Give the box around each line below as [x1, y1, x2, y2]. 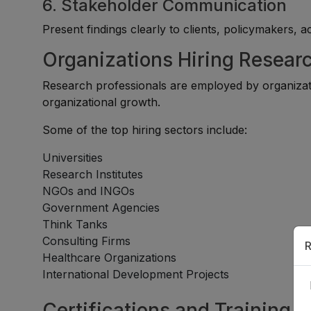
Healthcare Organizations [42, 251, 177, 264]
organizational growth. [42, 95, 161, 109]
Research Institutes [42, 167, 144, 181]
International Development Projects [42, 267, 230, 281]
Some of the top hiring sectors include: [42, 123, 248, 137]
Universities [42, 151, 103, 165]
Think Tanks [42, 217, 108, 231]
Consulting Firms [42, 234, 131, 248]
